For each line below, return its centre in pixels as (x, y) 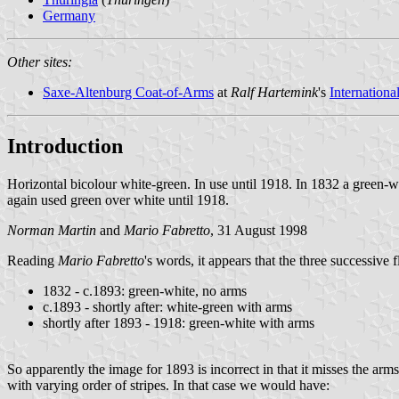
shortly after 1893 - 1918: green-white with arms (179, 322)
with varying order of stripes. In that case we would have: (168, 385)
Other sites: (40, 61)
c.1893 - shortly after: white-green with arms (167, 306)
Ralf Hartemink (274, 92)
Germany (69, 15)
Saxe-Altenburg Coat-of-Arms (128, 92)
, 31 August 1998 (259, 230)
